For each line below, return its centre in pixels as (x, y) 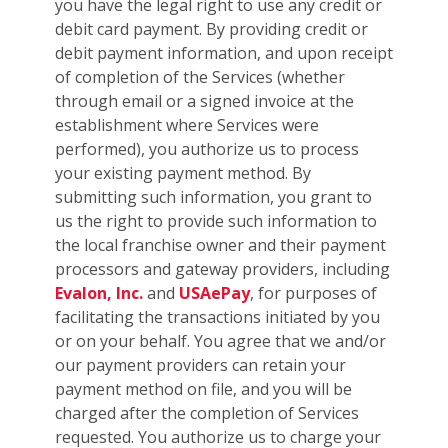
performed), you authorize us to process (207, 149)
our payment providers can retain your (200, 365)
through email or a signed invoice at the (204, 101)
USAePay (214, 293)
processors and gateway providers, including (222, 269)
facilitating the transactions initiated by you (217, 317)
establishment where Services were (187, 125)
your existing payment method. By (183, 173)
